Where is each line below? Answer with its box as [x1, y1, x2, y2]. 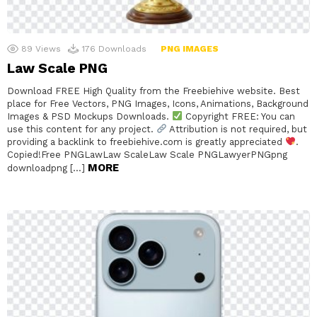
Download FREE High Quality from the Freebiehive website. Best [7, 85, 300, 96]
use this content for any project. [7, 123, 156, 134]
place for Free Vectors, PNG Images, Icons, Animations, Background [7, 98, 309, 109]
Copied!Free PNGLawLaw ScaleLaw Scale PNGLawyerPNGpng [7, 149, 287, 160]
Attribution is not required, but [166, 123, 307, 134]
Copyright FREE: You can [182, 110, 295, 122]
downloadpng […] [7, 162, 88, 173]
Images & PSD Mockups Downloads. [7, 110, 172, 122]
